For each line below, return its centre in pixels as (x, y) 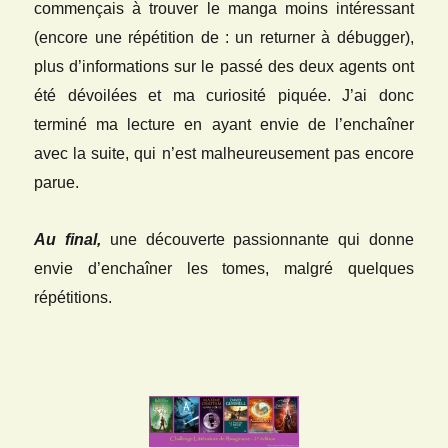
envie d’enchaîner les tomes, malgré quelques (224, 268)
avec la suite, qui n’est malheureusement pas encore (224, 153)
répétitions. (73, 297)
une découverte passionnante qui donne (257, 239)
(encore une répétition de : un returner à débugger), (224, 37)
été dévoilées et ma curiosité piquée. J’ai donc (224, 95)
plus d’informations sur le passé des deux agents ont (224, 66)
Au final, (68, 239)
